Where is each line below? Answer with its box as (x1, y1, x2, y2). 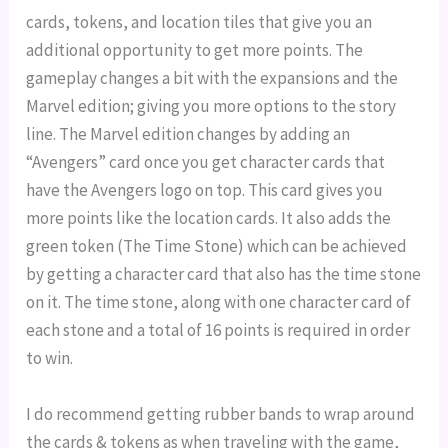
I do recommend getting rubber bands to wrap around (26, 402, 416, 425)
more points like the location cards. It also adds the (26, 207, 392, 230)
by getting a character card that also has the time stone (26, 263, 422, 286)
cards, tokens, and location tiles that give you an (26, 11, 373, 34)
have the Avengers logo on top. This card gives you (26, 179, 384, 202)
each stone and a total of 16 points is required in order (26, 319, 411, 342)
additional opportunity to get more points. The (26, 39, 364, 62)
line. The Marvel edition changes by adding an (26, 123, 351, 146)
